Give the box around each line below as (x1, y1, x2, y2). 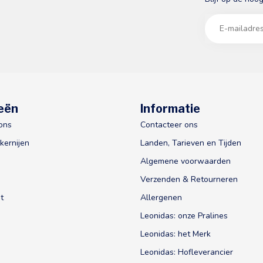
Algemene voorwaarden (140, 155, 231, 167)
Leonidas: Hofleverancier (140, 246, 233, 258)
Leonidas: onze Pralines (140, 210, 228, 221)
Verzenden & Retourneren (140, 173, 238, 185)
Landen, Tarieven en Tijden (140, 137, 241, 149)
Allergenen (140, 191, 182, 203)
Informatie (140, 101, 200, 116)
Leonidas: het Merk (140, 228, 211, 240)
